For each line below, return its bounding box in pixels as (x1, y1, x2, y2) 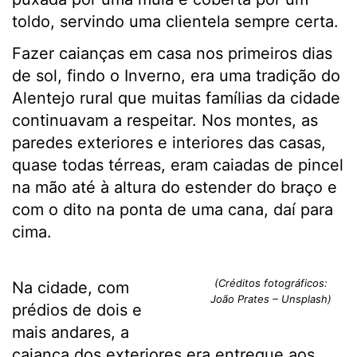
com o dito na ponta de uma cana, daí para (12, 200, 333, 220)
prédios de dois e (12, 300, 142, 320)
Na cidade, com (12, 278, 129, 298)
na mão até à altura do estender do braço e (12, 178, 337, 198)
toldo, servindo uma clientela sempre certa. (12, 12, 339, 32)
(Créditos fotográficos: (214, 277, 328, 290)
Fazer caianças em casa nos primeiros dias (12, 44, 332, 64)
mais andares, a (12, 323, 129, 343)
